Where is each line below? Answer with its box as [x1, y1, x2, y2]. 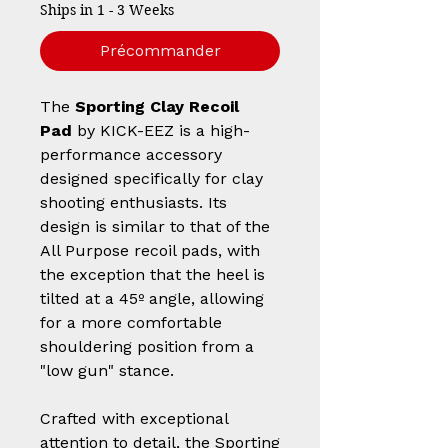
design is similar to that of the [40, 217, 270, 236]
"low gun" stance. [40, 361, 174, 380]
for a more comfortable [40, 313, 222, 332]
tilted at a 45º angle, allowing [40, 289, 264, 308]
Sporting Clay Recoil [75, 97, 239, 116]
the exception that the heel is [40, 265, 265, 284]
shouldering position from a [40, 337, 254, 356]
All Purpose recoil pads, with [40, 241, 260, 260]
